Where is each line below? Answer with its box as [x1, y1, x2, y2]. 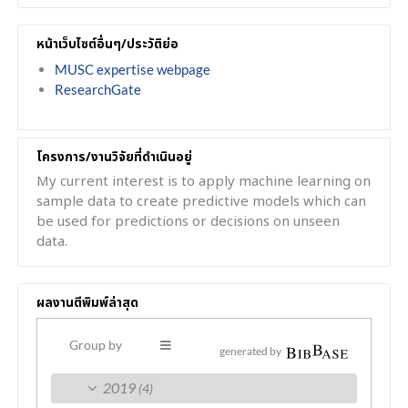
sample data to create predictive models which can [36, 190, 366, 212]
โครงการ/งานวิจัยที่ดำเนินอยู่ [36, 147, 192, 167]
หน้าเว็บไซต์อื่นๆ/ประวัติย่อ [36, 35, 178, 54]
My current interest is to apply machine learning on [36, 170, 371, 192]
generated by [219, 343, 284, 358]
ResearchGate [55, 81, 141, 97]
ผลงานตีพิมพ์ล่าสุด [36, 292, 138, 312]
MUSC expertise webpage [55, 61, 210, 77]
